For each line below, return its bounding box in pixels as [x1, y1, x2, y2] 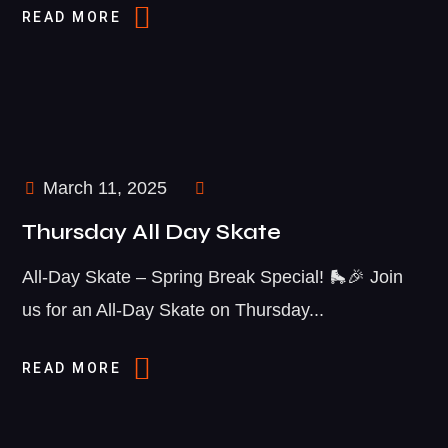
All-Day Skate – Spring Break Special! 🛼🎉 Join [21, 266, 403, 287]
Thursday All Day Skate [21, 218, 281, 245]
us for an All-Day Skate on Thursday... [21, 299, 324, 320]
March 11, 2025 [37, 177, 167, 198]
